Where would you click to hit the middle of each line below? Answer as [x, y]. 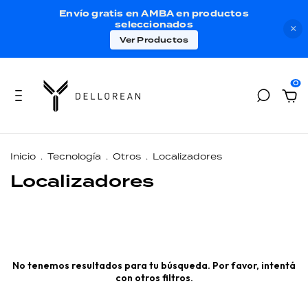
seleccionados [154, 25]
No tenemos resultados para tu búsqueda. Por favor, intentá [154, 265]
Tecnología [74, 156]
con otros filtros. [154, 278]
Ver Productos [154, 40]
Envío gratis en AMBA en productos [154, 14]
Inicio [23, 156]
